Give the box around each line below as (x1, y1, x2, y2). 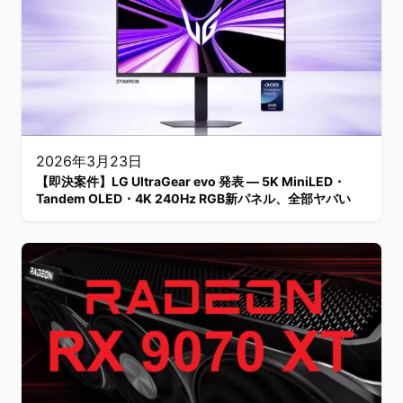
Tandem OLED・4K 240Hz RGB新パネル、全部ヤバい (36, 190, 351, 206)
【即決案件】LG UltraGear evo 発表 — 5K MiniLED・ (36, 173, 345, 189)
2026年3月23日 (36, 151, 142, 170)
